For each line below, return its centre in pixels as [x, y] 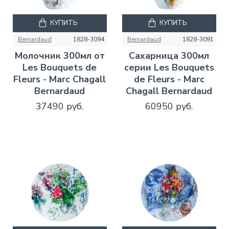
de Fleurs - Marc [169, 79]
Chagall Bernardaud [169, 91]
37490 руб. [60, 107]
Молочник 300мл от [60, 56]
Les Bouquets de [60, 68]
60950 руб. [169, 107]
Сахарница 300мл [169, 56]
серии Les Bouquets [169, 68]
